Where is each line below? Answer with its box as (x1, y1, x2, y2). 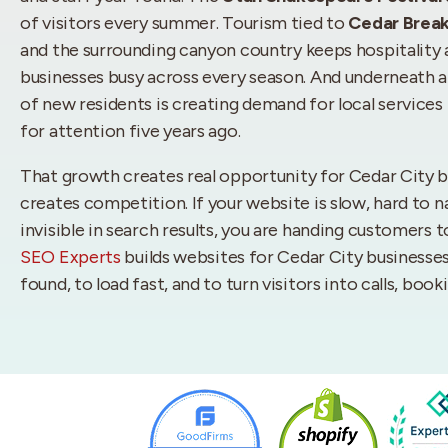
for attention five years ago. (20, 120, 241, 142)
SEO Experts (20, 246, 121, 268)
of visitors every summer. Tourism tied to (20, 12, 349, 34)
